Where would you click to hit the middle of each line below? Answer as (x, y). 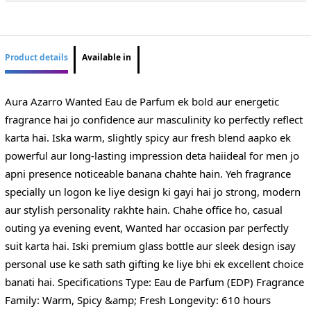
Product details (36, 58)
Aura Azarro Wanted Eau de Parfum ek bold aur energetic (142, 101)
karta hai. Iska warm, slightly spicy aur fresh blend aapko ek (148, 137)
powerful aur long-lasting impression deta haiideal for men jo (152, 155)
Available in (107, 58)
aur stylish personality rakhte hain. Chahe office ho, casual (143, 209)
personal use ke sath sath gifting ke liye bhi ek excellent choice (154, 263)
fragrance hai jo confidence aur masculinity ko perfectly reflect (153, 119)
